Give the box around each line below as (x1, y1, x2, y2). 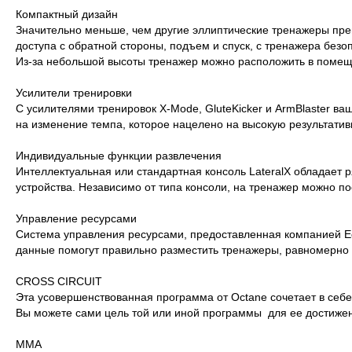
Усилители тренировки (16, 86, 133, 99)
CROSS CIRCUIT (16, 275, 103, 288)
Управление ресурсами (16, 212, 137, 225)
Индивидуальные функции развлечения (16, 149, 222, 162)
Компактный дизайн (16, 8, 119, 20)
